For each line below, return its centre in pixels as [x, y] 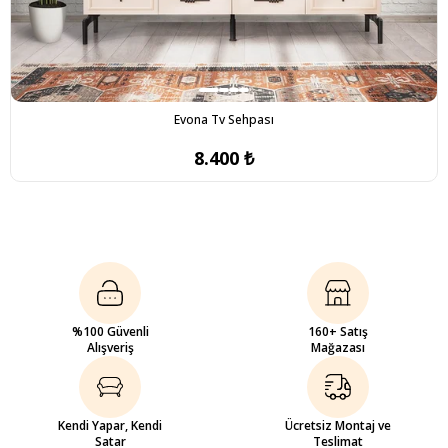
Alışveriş [110, 348]
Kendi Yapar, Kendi [110, 426]
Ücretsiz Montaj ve [338, 426]
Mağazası [338, 348]
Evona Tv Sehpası [224, 120]
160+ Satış [338, 332]
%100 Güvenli [110, 332]
